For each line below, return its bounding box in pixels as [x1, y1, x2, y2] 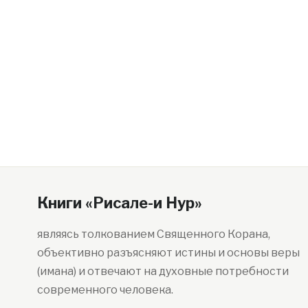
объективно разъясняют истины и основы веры [36, 245, 300, 259]
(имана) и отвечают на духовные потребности [36, 264, 289, 278]
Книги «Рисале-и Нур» [36, 193, 202, 212]
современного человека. [36, 283, 173, 296]
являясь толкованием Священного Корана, [36, 227, 270, 241]
